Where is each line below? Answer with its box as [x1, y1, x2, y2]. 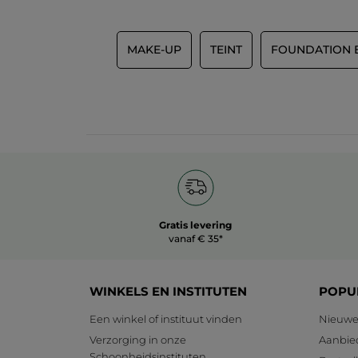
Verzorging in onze [89, 333, 186, 347]
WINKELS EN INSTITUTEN [89, 284, 247, 300]
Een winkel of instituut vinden [89, 312, 242, 326]
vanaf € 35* [168, 233, 223, 245]
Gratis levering [159, 219, 232, 232]
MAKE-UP [127, 42, 181, 58]
